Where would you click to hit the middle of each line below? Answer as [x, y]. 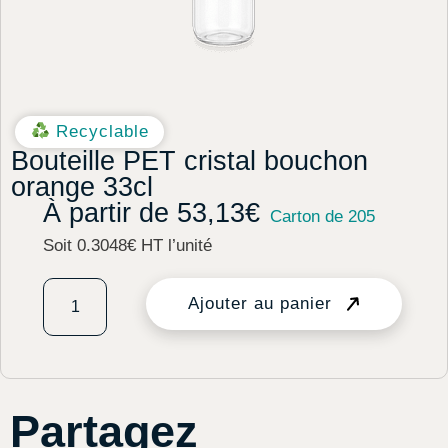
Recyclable [99, 131]
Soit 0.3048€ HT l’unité [127, 245]
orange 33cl [82, 186]
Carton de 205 [322, 216]
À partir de [110, 212]
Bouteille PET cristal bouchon [189, 160]
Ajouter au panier [259, 303]
